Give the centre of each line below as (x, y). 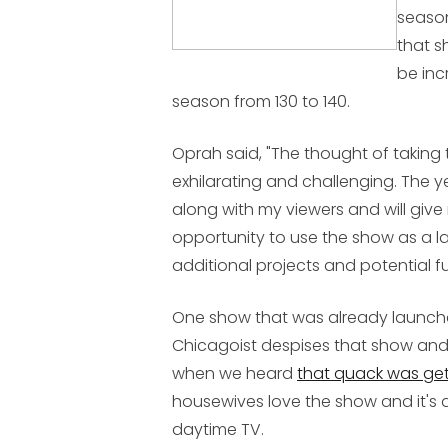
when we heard (234, 373)
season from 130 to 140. (261, 101)
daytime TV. (218, 429)
